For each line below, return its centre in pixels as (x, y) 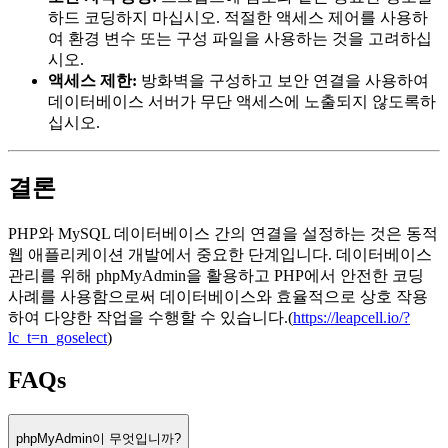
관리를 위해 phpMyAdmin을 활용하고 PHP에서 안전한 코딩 (216, 275)
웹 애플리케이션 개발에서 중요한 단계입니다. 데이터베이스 (220, 254)
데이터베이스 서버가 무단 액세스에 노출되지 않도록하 (242, 101)
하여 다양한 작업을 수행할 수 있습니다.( (150, 317)
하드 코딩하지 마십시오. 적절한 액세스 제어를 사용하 (238, 17)
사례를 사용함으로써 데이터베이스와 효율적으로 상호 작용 (218, 296)
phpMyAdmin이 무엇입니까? (98, 438)
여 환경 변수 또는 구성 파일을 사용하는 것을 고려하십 (240, 38)
